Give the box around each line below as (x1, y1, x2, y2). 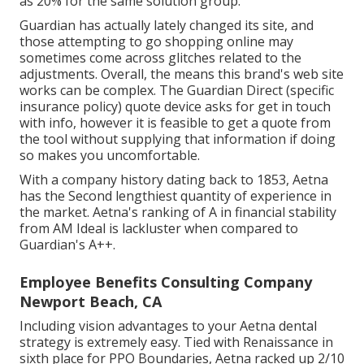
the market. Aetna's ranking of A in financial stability (19, 203, 336, 222)
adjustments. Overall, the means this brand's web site (19, 65, 344, 84)
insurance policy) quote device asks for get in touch (19, 97, 331, 116)
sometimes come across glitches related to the (19, 49, 301, 67)
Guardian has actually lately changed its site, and (19, 16, 314, 35)
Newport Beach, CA (19, 292, 162, 312)
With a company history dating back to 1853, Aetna (19, 171, 328, 189)
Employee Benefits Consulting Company (19, 272, 312, 292)
